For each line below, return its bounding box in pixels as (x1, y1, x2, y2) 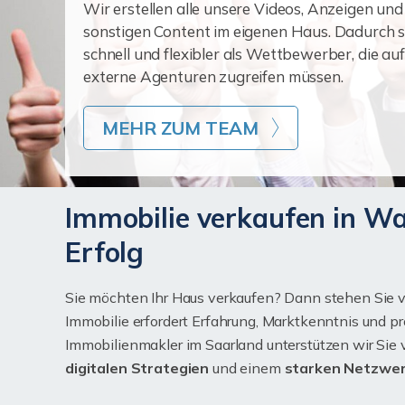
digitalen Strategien (65, 359, 210, 377)
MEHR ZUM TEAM (102, 116, 259, 139)
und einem (209, 359, 285, 377)
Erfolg (65, 235, 145, 269)
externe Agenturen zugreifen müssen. (83, 67, 344, 86)
